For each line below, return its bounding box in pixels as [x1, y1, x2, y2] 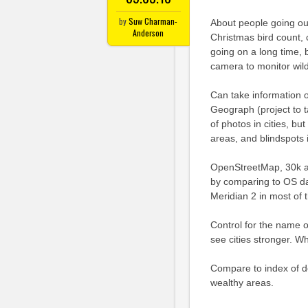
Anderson [133, 27, 164, 38]
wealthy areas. [210, 277, 274, 288]
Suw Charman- [129, 15, 178, 27]
